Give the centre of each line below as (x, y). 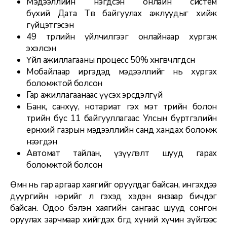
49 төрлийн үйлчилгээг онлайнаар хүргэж (122, 36)
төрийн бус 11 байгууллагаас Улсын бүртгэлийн (122, 118)
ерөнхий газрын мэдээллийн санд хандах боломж (122, 130)
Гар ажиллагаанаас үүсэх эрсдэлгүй (94, 95)
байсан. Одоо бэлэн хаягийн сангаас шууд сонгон (113, 208)
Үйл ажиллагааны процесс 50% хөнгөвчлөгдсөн (111, 60)
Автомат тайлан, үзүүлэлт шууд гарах (122, 153)
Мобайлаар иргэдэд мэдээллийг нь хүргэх (122, 71)
